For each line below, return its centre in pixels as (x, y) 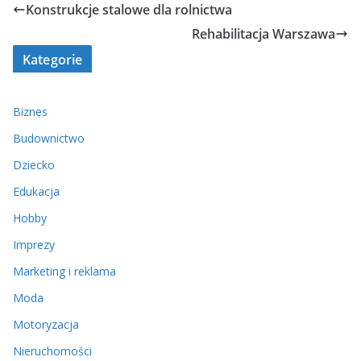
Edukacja (36, 192)
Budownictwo (49, 139)
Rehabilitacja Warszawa (263, 34)
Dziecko (34, 165)
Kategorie (53, 60)
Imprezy (34, 245)
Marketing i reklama (64, 272)
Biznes (30, 112)
